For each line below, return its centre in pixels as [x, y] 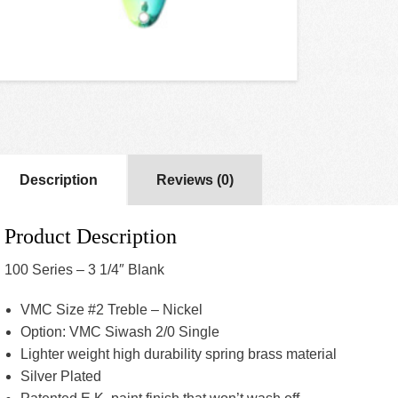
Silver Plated [60, 376]
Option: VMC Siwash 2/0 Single [119, 331]
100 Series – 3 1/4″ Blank [84, 269]
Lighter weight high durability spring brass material [178, 354]
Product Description [91, 236]
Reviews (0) [195, 180]
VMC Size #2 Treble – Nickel [111, 309]
